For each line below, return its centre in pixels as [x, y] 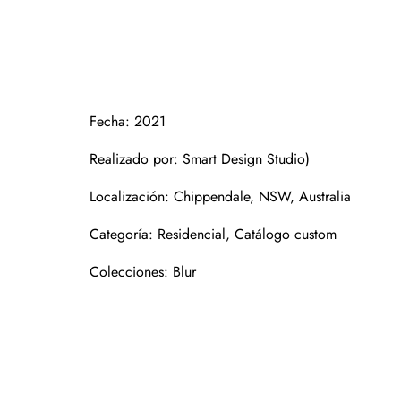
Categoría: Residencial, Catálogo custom [213, 234]
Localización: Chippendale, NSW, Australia [220, 196]
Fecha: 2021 [128, 121]
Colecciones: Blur [143, 271]
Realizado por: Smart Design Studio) [200, 158]
